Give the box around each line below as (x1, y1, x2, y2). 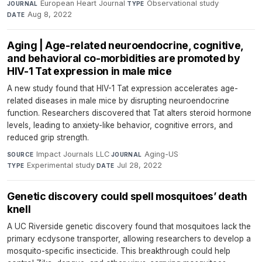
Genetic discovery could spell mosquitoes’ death (7, 190, 247, 203)
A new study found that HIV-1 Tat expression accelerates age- (7, 84, 238, 94)
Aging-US (144, 150, 179, 159)
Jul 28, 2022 (117, 161, 163, 170)
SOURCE (7, 151, 34, 158)
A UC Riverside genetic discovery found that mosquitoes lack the (7, 222, 251, 232)
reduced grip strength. (7, 133, 89, 143)
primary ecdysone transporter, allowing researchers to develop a (7, 234, 251, 244)
